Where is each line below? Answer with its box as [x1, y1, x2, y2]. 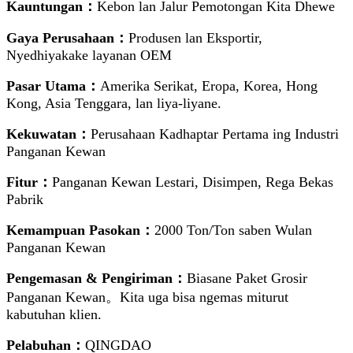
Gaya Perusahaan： [6, 30, 128, 46]
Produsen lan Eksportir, [128, 30, 262, 46]
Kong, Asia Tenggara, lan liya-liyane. [6, 95, 221, 112]
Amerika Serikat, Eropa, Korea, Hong [100, 78, 318, 95]
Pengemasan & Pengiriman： [6, 270, 187, 287]
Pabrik [6, 191, 43, 208]
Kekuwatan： [6, 126, 91, 143]
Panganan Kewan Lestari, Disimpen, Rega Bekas [52, 174, 333, 191]
